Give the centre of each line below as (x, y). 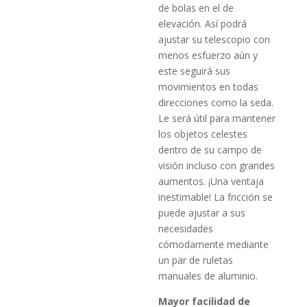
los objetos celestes (203, 134)
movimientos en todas (209, 86)
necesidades (186, 228)
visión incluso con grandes (217, 165)
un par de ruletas (196, 260)
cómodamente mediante (214, 244)
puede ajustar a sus (202, 212)
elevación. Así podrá (203, 23)
